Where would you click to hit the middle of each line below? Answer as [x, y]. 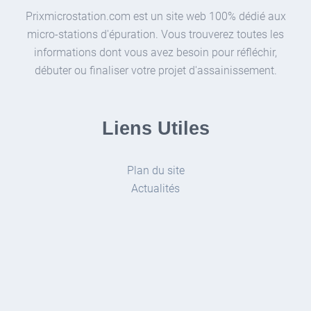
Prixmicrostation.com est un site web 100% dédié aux [155, 17]
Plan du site [155, 171]
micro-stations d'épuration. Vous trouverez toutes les [155, 35]
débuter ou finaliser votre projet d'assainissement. [155, 71]
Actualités [155, 189]
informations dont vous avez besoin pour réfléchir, [155, 53]
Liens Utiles [155, 129]
